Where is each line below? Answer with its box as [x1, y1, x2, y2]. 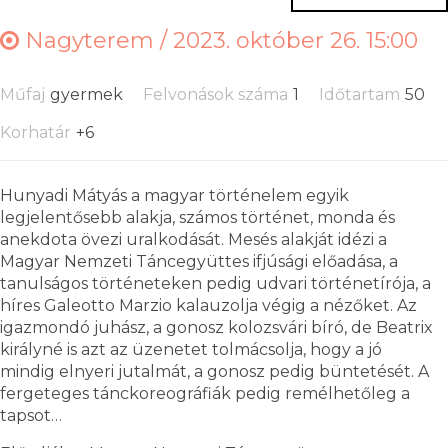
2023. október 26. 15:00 [173, 26, 418, 54]
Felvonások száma [143, 84, 288, 104]
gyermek [50, 84, 123, 104]
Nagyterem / [19, 26, 173, 54]
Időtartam [319, 84, 400, 104]
